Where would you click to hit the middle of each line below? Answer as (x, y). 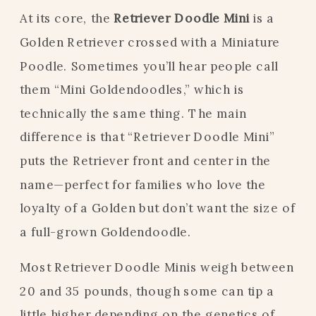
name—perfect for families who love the (143, 184)
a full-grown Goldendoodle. (106, 231)
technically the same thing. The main (133, 113)
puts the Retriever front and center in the (145, 160)
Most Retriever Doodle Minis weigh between (157, 267)
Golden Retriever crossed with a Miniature (150, 42)
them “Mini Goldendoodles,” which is (132, 90)
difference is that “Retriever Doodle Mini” (147, 137)
